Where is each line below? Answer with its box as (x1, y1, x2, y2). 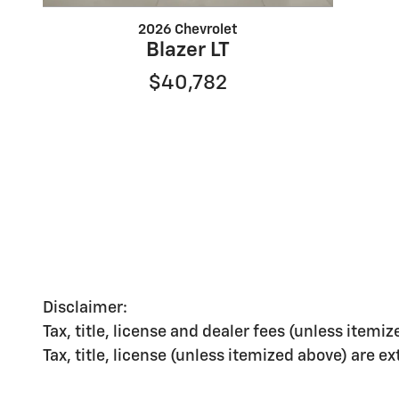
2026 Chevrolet (137, 23, 238, 37)
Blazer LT (145, 40, 230, 61)
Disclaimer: (43, 299, 127, 316)
